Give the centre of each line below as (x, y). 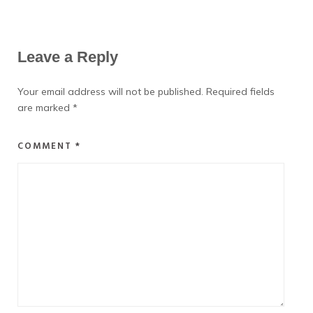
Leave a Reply (68, 57)
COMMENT (46, 146)
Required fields (240, 92)
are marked (45, 108)
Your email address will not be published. (110, 92)
